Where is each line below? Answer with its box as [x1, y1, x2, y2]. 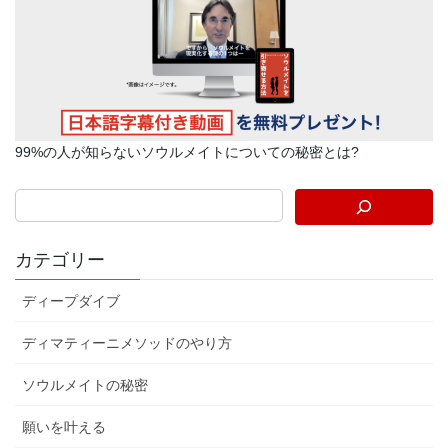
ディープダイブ [22, 292, 120, 309]
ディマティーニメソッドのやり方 [22, 334, 232, 351]
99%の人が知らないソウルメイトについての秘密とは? [15, 143, 359, 160]
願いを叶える [22, 418, 106, 435]
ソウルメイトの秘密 [22, 376, 148, 393]
